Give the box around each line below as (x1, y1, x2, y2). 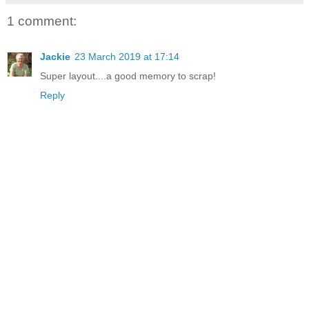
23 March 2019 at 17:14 (74, 51, 179, 63)
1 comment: (7, 13, 77, 28)
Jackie (40, 51, 70, 63)
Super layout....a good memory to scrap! (40, 70, 216, 82)
